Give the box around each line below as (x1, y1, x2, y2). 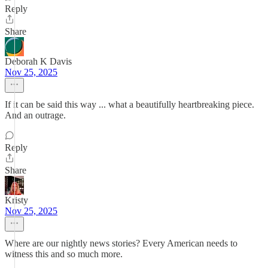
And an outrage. (5, 110, 66, 120)
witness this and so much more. (5, 249, 123, 259)
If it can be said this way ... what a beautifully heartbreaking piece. (5, 99, 254, 109)
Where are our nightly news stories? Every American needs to (5, 238, 237, 248)
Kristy (5, 195, 28, 205)
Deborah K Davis (5, 56, 72, 66)
